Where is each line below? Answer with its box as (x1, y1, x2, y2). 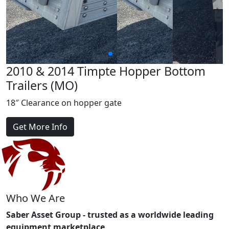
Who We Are (6, 191, 65, 205)
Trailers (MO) (6, 77, 78, 94)
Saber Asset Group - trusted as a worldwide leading (6, 209, 214, 221)
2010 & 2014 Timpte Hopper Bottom (6, 63, 205, 80)
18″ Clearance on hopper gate (6, 97, 122, 109)
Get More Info (13, 121, 67, 133)
